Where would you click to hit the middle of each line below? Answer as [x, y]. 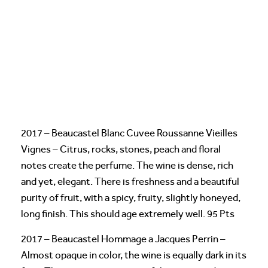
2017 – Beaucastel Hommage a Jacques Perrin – [123, 239]
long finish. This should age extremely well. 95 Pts [128, 214]
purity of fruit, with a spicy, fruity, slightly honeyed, [131, 197]
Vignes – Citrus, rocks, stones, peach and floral [121, 149]
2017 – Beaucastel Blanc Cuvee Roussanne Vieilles [129, 133]
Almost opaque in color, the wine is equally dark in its [134, 255]
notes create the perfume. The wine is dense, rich [127, 165]
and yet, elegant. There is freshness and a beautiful [130, 181]
